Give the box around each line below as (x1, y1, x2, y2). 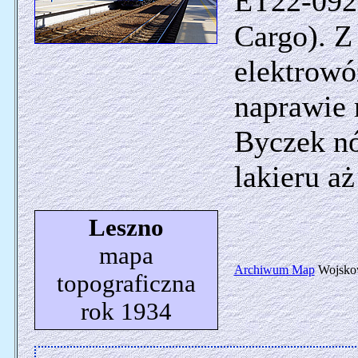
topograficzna (56, 270, 196, 297)
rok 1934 (80, 298, 172, 325)
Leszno (88, 214, 164, 241)
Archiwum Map (233, 263, 315, 276)
